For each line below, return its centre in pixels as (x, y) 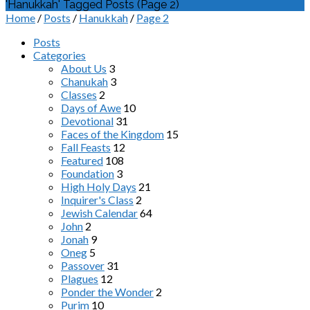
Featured (82, 160)
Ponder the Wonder (107, 292)
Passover (83, 265)
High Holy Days (99, 186)
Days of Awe (91, 108)
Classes (79, 94)
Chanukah (84, 81)
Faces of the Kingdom (112, 134)
